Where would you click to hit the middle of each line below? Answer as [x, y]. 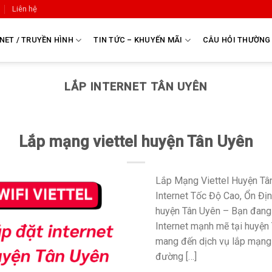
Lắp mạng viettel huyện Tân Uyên [136, 142]
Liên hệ [25, 9]
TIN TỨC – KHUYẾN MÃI [138, 40]
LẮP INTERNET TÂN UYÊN [136, 87]
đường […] [176, 257]
